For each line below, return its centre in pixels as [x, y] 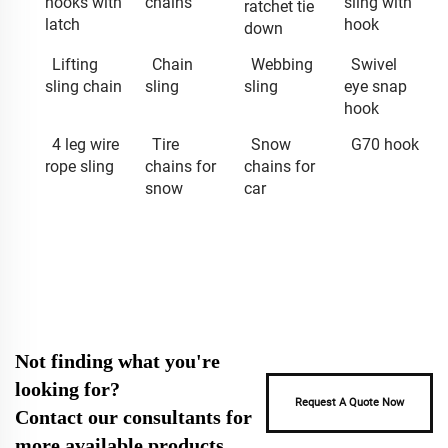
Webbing [282, 64]
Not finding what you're [117, 360]
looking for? [67, 388]
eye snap [375, 86]
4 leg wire [85, 144]
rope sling [79, 166]
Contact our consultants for [133, 416]
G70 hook [384, 144]
